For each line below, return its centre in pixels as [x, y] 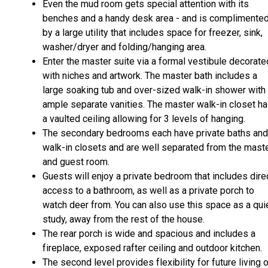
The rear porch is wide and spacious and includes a [149, 234]
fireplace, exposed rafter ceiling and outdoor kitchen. [152, 248]
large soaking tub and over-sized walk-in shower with [154, 90]
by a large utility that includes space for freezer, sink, [153, 33]
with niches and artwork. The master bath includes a [150, 76]
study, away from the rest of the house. [124, 220]
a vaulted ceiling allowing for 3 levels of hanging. [144, 119]
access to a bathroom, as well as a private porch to [148, 191]
